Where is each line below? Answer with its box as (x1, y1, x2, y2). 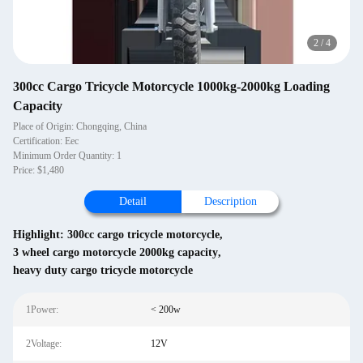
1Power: (26, 304, 58, 315)
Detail (119, 195, 147, 207)
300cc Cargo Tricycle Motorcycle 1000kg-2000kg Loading (13, 79, 330, 93)
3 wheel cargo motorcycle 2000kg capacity (13, 246, 218, 258)
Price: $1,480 (13, 164, 64, 176)
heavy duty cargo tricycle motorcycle (13, 264, 193, 276)
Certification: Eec (13, 135, 79, 147)
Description (203, 195, 257, 207)
